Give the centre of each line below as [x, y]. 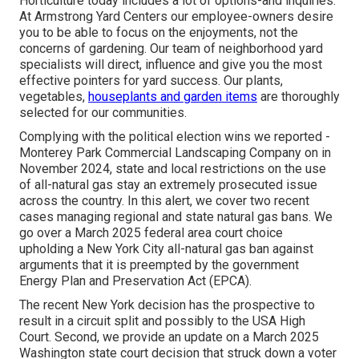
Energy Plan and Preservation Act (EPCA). [135, 281]
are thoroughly [298, 97]
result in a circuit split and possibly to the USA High [162, 321]
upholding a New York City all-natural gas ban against [166, 249]
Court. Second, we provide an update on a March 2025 [169, 337]
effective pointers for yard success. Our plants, [151, 81]
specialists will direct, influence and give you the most [171, 65]
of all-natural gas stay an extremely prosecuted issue [168, 185]
